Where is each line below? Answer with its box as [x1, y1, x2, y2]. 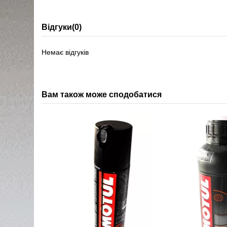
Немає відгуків [42, 48, 89, 56]
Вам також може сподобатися [42, 90, 162, 99]
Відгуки [42, 22, 72, 31]
